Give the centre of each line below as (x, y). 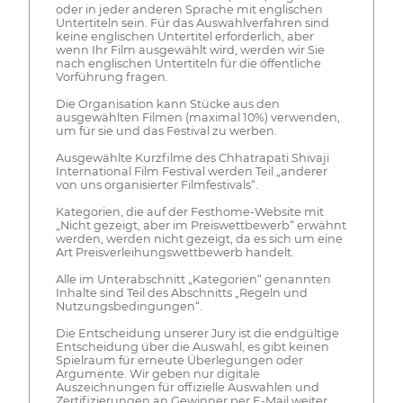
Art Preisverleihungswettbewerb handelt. (175, 253)
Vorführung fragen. (112, 77)
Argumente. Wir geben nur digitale (157, 374)
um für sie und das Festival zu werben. (166, 131)
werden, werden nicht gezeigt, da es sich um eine (199, 239)
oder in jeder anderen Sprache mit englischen (189, 10)
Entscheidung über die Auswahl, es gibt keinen (192, 347)
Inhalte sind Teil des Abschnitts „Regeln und (181, 293)
